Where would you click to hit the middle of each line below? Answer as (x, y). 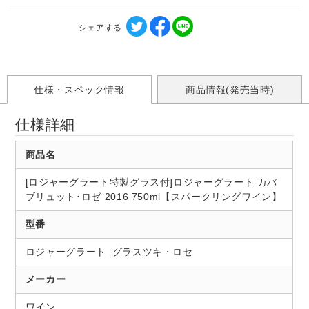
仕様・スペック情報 (79, 90)
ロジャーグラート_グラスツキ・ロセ (109, 252)
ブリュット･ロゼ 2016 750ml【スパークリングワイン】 (153, 197)
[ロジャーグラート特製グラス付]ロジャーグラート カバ (151, 182)
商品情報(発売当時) (230, 90)
